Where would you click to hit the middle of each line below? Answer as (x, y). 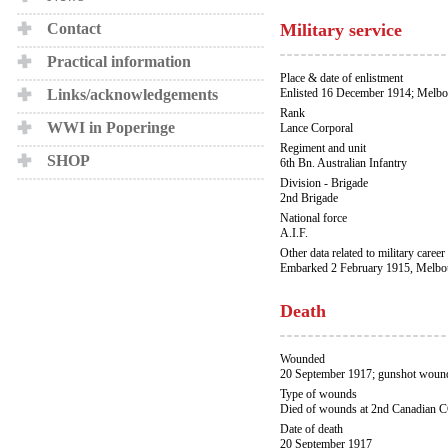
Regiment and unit (323, 148)
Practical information (119, 61)
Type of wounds (318, 394)
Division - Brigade (324, 183)
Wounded (302, 359)
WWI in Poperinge (111, 127)
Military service (341, 30)
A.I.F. (294, 233)
